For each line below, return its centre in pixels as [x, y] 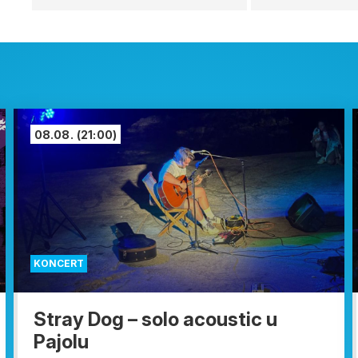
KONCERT [58, 263]
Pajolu [61, 341]
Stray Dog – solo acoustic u [155, 319]
